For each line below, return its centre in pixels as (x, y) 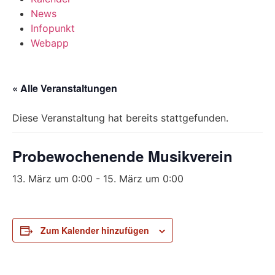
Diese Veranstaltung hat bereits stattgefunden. (120, 118)
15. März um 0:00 (143, 178)
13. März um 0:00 (52, 178)
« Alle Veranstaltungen (65, 88)
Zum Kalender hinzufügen (95, 230)
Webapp (50, 43)
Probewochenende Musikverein (122, 156)
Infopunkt (53, 28)
